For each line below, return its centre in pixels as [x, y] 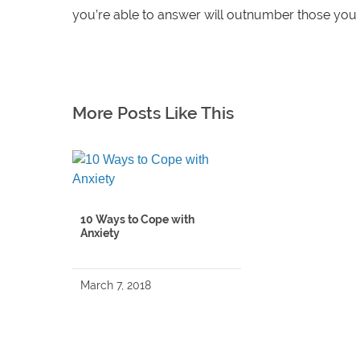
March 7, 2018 [116, 285]
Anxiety [100, 233]
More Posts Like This [153, 112]
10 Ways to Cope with [137, 219]
